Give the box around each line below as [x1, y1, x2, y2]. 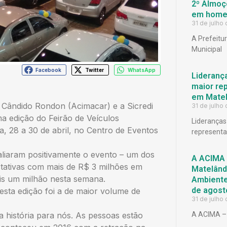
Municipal [191, 45, 222, 53]
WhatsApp [127, 66, 156, 73]
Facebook [35, 66, 61, 73]
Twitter [85, 66, 104, 73]
